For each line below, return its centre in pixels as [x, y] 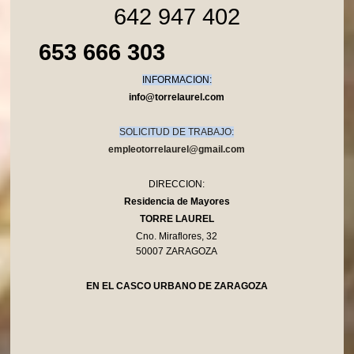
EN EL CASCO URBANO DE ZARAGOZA [177, 286]
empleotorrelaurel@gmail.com [177, 150]
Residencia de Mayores [177, 202]
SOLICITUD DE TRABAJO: [177, 132]
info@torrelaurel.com [177, 98]
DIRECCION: [177, 185]
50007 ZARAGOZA [177, 252]
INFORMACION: [177, 80]
